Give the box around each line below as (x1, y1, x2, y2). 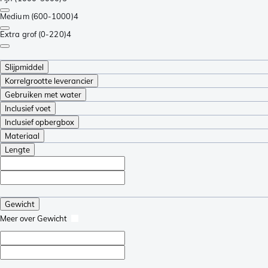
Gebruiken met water (5, 89, 81, 99)
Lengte (5, 144, 30, 154)
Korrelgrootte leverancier (5, 75, 93, 86)
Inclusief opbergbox (5, 117, 74, 127)
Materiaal (5, 130, 39, 141)
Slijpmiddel (5, 62, 44, 72)
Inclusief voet (5, 103, 51, 113)
